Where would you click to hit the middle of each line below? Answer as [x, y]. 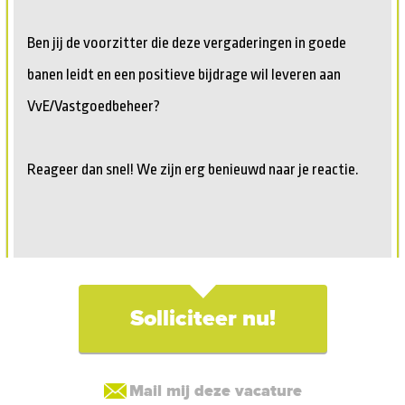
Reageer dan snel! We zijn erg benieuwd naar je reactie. [193, 169]
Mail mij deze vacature [215, 391]
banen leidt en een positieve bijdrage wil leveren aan [184, 74]
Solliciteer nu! [202, 318]
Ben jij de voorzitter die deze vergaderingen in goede [187, 42]
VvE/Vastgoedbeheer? [94, 106]
